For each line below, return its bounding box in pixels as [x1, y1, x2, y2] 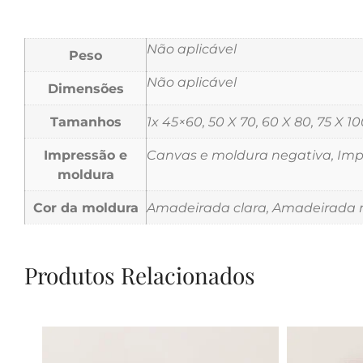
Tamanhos [49, 113, 122, 130]
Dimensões [47, 79, 124, 96]
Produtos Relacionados [24, 259, 255, 290]
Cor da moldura [32, 199, 139, 216]
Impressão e [44, 146, 127, 163]
